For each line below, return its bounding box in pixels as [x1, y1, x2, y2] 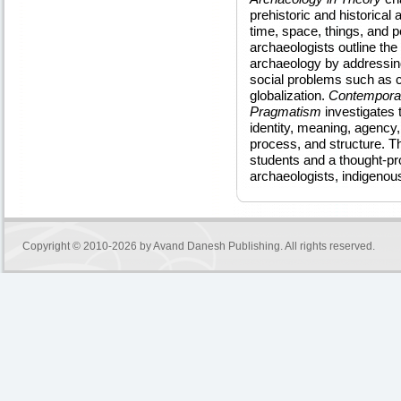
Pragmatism [250, 104, 321, 119]
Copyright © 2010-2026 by [22, 240, 153, 252]
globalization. [250, 88, 328, 103]
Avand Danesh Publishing [153, 240, 280, 252]
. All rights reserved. [280, 240, 375, 252]
